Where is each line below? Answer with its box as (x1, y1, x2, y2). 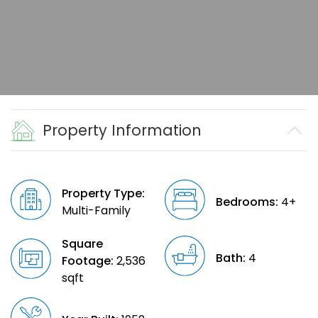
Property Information (43, 120, 202, 141)
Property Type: (62, 185, 146, 202)
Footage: (62, 253, 114, 270)
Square (62, 236, 104, 253)
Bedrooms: (215, 194, 278, 211)
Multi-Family (62, 202, 131, 219)
